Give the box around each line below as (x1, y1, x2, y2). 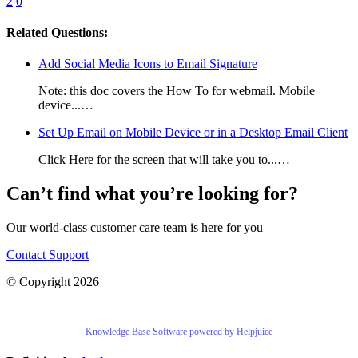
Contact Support (6, 247, 89, 261)
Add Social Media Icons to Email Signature (38, 57, 257, 71)
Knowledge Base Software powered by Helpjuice (86, 325, 272, 337)
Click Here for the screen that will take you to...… (38, 153, 290, 167)
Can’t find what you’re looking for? (6, 182, 298, 204)
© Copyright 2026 (6, 274, 99, 288)
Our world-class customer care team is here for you (6, 220, 263, 234)
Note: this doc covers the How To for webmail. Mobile (38, 84, 315, 98)
